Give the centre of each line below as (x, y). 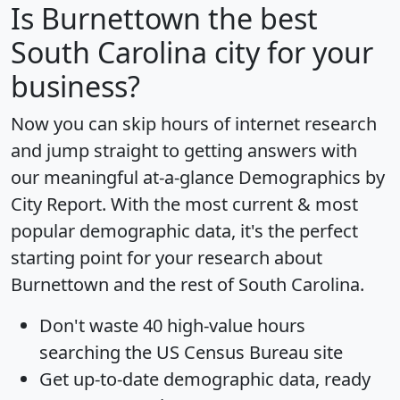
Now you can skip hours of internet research (194, 123)
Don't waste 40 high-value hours (172, 325)
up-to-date (116, 379)
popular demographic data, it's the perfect (184, 230)
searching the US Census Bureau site (191, 352)
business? (75, 86)
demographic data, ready (265, 379)
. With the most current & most (230, 204)
